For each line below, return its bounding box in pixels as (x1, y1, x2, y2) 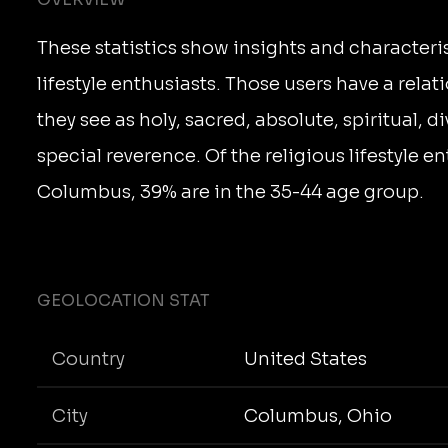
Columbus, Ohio (243, 404, 392, 427)
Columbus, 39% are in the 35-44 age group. (37, 181, 424, 203)
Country (52, 347, 125, 370)
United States (243, 347, 367, 370)
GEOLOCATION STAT (37, 290, 210, 311)
